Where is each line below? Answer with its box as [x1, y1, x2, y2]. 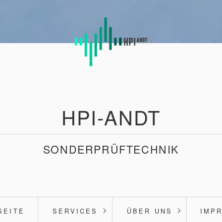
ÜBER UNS [126, 206, 173, 216]
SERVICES [53, 206, 98, 216]
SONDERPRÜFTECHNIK [43, 141, 179, 157]
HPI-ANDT [61, 103, 161, 131]
